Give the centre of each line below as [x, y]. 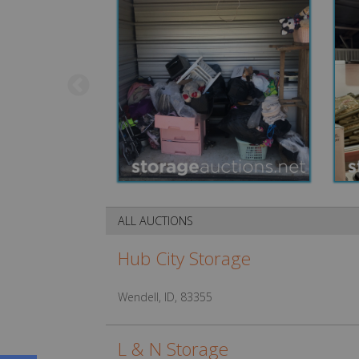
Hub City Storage [184, 258]
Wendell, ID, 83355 [165, 297]
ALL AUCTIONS [155, 221]
